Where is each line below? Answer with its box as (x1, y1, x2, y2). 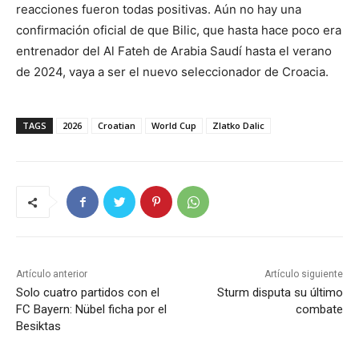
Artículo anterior (16, 268, 87, 280)
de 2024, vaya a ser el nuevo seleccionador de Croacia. (16, 64, 329, 80)
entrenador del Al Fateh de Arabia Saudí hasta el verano (16, 43, 332, 59)
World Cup (151, 119, 196, 132)
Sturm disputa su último (216, 285, 343, 301)
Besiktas (16, 319, 61, 334)
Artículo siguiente (264, 268, 343, 280)
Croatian (98, 119, 135, 132)
